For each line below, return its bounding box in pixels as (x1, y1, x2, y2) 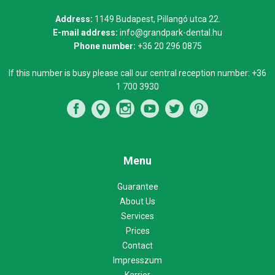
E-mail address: (53, 27, 118, 37)
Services (121, 211, 154, 221)
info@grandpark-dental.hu (120, 27, 222, 37)
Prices (125, 225, 150, 236)
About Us (120, 196, 155, 206)
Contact (122, 240, 153, 250)
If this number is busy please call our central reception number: (9, 68, 252, 78)
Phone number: (73, 41, 136, 51)
